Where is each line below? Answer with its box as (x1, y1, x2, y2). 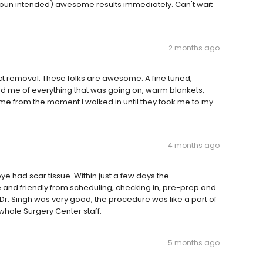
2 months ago (168, 43, 220, 53)
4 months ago (168, 140, 220, 150)
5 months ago (168, 238, 220, 248)
